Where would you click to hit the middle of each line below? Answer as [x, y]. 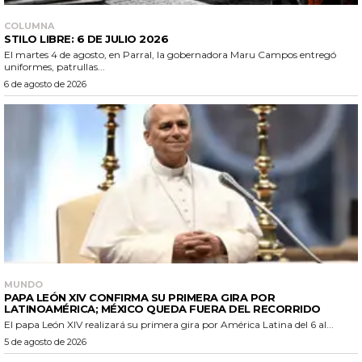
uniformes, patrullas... [55, 66]
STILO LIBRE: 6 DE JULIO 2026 [86, 38]
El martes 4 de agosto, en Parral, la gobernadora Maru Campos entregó [170, 54]
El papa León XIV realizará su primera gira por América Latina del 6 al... [169, 325]
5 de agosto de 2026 [45, 342]
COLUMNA [29, 25]
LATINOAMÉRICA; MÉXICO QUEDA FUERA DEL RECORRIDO [162, 309]
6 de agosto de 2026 [45, 84]
